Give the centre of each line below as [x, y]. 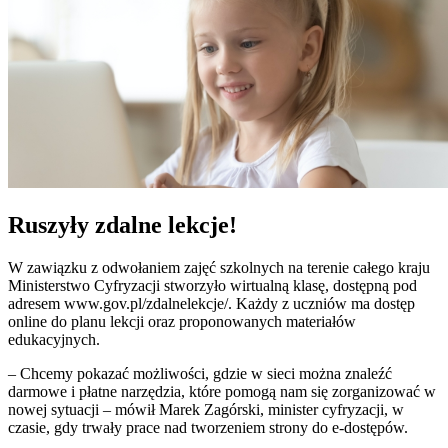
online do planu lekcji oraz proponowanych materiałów [182, 321]
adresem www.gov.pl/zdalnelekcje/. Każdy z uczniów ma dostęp [211, 303]
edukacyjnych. [54, 339]
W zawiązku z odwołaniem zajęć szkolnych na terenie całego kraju [219, 267]
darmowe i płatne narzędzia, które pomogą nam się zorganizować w [222, 391]
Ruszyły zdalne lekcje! [122, 224]
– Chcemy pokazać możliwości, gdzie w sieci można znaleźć [200, 373]
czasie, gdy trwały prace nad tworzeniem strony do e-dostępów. [208, 427]
